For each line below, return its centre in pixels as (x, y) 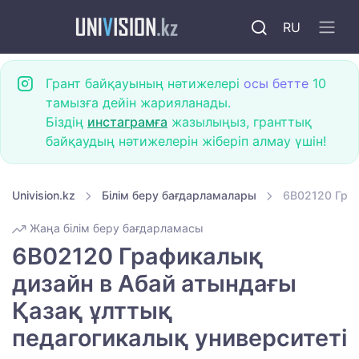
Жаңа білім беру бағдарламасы (115, 228)
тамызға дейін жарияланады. (138, 103)
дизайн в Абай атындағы (154, 284)
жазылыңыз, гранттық (240, 122)
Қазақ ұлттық (93, 311)
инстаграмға (127, 122)
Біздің (67, 122)
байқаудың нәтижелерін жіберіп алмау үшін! (186, 141)
